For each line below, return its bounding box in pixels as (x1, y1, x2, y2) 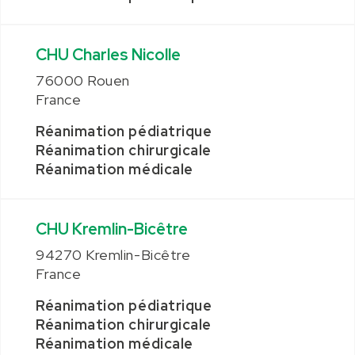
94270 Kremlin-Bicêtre (36, 246, 191, 264)
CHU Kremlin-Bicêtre (36, 219, 188, 239)
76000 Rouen (36, 71, 130, 90)
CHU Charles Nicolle (36, 44, 181, 65)
